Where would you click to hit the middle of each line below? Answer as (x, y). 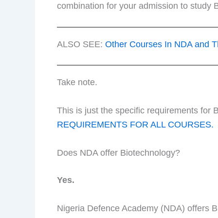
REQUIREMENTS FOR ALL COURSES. (135, 125)
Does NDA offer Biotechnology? (118, 153)
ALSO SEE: (81, 45)
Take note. (77, 82)
